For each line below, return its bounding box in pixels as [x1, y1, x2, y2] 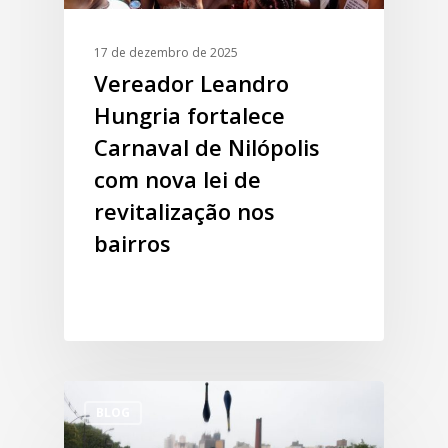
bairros [94, 228, 171, 259]
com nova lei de [94, 164, 261, 195]
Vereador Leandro [94, 68, 289, 99]
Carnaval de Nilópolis [94, 132, 320, 163]
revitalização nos [94, 196, 275, 227]
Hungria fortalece [94, 100, 285, 131]
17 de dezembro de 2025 [94, 44, 238, 62]
